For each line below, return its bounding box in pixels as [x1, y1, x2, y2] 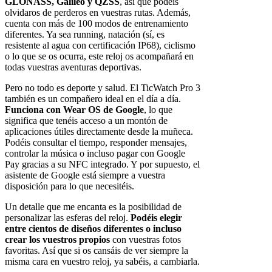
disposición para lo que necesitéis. [5, 180, 134, 191]
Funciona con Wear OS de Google [5, 104, 144, 115]
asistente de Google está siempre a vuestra [5, 169, 165, 180]
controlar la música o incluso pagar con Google [5, 148, 185, 158]
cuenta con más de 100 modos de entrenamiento [5, 18, 188, 29]
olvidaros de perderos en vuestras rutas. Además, [5, 7, 191, 18]
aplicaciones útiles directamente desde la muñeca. [5, 126, 193, 137]
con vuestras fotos [110, 234, 181, 245]
